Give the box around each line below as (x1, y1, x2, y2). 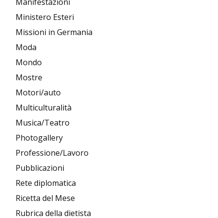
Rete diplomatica (16, 178, 76, 188)
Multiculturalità (16, 102, 72, 113)
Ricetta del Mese (16, 193, 75, 203)
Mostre (16, 72, 42, 83)
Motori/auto (16, 87, 61, 98)
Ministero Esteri (16, 12, 74, 22)
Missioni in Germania (16, 27, 92, 37)
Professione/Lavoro (16, 147, 89, 158)
